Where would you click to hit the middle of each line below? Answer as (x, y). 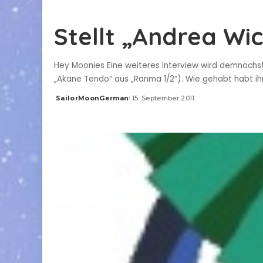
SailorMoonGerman (92, 98)
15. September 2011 (163, 98)
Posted (68, 102)
